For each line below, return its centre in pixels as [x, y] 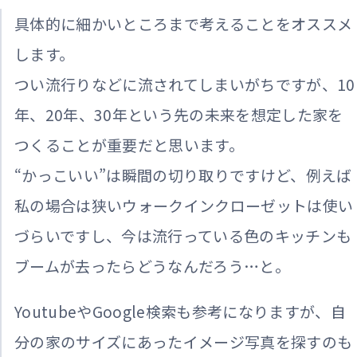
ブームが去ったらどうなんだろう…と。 [153, 265]
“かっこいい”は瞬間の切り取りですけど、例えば [183, 175]
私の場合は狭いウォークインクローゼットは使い [184, 205]
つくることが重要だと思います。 [129, 144]
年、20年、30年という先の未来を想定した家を [179, 114]
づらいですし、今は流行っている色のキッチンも [183, 235]
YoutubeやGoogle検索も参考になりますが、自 [180, 311]
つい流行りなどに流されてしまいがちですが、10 [185, 84]
